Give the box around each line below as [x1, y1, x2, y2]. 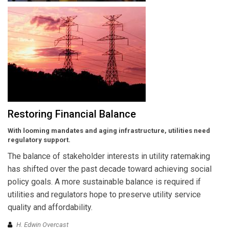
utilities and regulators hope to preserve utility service [8, 190, 201, 200]
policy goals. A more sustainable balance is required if [8, 177, 201, 187]
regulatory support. [8, 136, 71, 144]
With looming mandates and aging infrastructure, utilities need [8, 127, 210, 135]
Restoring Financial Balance [8, 108, 136, 121]
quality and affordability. [8, 202, 93, 213]
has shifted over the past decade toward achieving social [8, 164, 212, 174]
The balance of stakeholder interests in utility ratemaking [8, 151, 210, 162]
